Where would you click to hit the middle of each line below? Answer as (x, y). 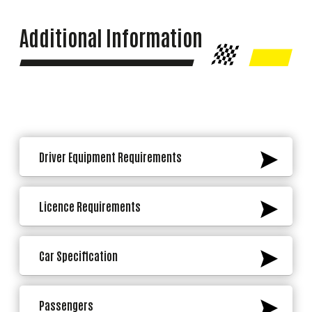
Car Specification (78, 256)
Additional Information (111, 37)
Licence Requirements (90, 206)
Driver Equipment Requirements (110, 157)
